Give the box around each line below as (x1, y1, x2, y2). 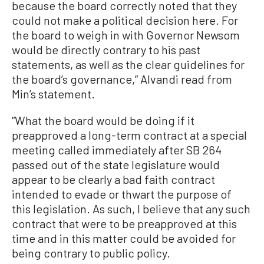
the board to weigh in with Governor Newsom (12, 28, 240, 42)
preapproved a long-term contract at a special (12, 128, 247, 142)
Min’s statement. (12, 87, 95, 101)
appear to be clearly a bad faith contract (12, 172, 215, 186)
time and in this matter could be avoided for (12, 231, 236, 245)
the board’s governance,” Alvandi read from (12, 72, 232, 86)
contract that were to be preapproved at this (12, 216, 237, 230)
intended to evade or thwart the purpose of (12, 187, 232, 201)
